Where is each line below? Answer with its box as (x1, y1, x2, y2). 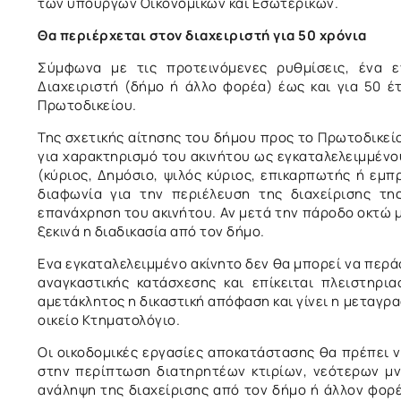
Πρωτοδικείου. (38, 95, 137, 115)
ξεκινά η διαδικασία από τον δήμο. (38, 221, 265, 241)
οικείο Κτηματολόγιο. (38, 310, 180, 329)
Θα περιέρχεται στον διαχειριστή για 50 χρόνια (38, 25, 367, 45)
